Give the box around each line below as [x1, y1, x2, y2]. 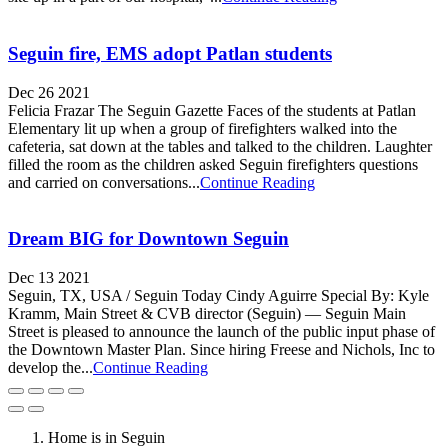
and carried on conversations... [8, 173, 200, 191]
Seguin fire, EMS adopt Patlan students [8, 42, 332, 64]
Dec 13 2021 [8, 269, 90, 286]
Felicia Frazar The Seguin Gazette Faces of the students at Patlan [8, 101, 416, 119]
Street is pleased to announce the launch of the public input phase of [8, 323, 435, 340]
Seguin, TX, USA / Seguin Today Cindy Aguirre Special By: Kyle [8, 287, 429, 304]
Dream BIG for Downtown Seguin [8, 228, 289, 250]
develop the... [8, 359, 93, 376]
